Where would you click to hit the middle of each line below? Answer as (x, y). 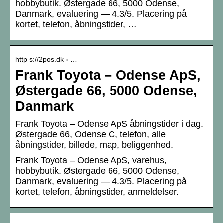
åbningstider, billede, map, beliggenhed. (94, 145)
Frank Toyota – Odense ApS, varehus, (91, 161)
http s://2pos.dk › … (46, 59)
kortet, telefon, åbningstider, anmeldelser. (97, 192)
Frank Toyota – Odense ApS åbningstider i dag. (109, 124)
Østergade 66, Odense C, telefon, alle (91, 135)
